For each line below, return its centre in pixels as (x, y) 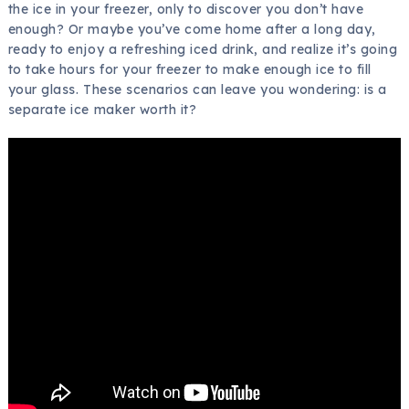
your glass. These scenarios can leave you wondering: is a (197, 89)
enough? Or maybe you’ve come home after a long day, (192, 29)
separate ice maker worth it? (102, 109)
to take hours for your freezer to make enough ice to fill (189, 69)
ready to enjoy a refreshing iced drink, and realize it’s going (203, 49)
